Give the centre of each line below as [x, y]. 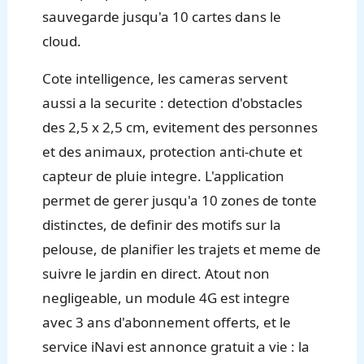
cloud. [62, 41]
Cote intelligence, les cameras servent [165, 79]
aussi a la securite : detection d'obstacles [173, 103]
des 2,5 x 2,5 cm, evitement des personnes [180, 128]
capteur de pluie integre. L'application [164, 176]
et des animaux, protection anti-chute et [173, 152]
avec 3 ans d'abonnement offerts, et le [167, 323]
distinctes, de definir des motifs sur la [162, 225]
